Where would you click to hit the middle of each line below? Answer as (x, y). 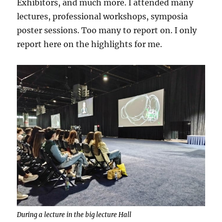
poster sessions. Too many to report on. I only (107, 30)
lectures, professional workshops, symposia (103, 17)
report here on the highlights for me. (90, 44)
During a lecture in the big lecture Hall (74, 215)
